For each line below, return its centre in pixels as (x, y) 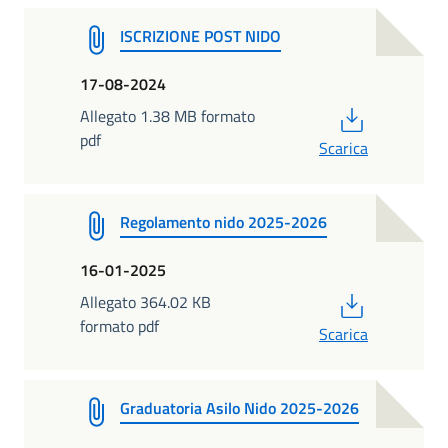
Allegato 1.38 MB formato (167, 116)
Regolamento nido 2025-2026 (223, 222)
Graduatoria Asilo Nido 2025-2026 (239, 408)
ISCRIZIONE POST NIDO (200, 36)
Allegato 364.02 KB (145, 302)
